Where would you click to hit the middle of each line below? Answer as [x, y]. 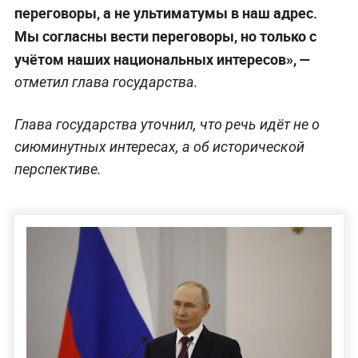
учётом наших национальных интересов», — [162, 59]
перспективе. [58, 169]
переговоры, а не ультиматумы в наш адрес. [165, 12]
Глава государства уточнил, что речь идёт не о [167, 124]
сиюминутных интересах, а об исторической [159, 146]
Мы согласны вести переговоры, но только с [165, 36]
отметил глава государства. [106, 82]
